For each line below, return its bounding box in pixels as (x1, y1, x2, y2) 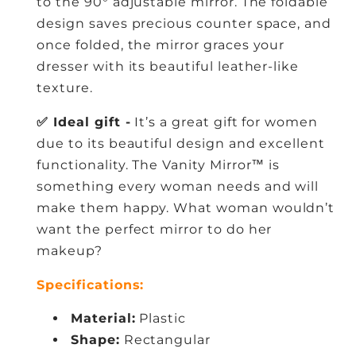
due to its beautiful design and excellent (37, 135, 325, 151)
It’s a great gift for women (130, 114, 318, 130)
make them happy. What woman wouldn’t (37, 199, 335, 215)
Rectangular (119, 332, 211, 348)
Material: (71, 311, 136, 327)
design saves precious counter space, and (37, 16, 332, 32)
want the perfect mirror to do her (37, 221, 273, 237)
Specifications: (37, 277, 145, 292)
